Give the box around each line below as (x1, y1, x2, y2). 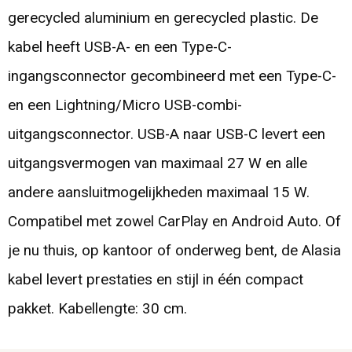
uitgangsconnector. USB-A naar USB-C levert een (7, 125, 325, 143)
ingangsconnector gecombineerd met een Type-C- (7, 67, 336, 85)
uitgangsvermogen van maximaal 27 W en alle (7, 154, 307, 172)
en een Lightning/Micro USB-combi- (7, 96, 242, 114)
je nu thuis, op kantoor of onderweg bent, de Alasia (7, 241, 341, 259)
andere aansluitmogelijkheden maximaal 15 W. (7, 183, 310, 201)
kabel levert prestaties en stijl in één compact (7, 270, 303, 288)
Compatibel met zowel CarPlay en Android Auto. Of (7, 212, 341, 230)
